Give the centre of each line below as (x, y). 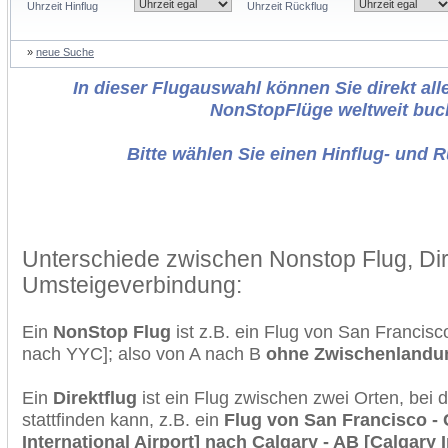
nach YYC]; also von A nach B (144, 353)
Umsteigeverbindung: (132, 285)
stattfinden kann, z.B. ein (123, 419)
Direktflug (95, 397)
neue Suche (65, 52)
